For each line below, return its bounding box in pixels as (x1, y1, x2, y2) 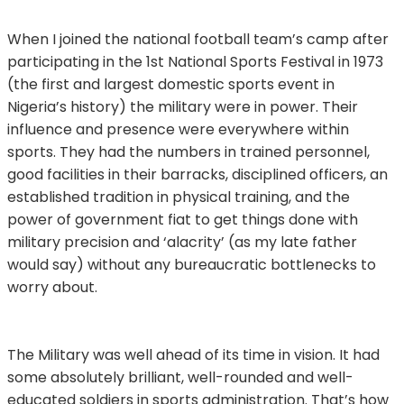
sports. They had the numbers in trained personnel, (7, 141, 370, 162)
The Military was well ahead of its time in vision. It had (7, 344, 380, 365)
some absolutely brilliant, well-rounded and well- (7, 366, 353, 388)
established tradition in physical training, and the (7, 186, 350, 207)
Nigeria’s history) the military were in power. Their (7, 96, 358, 117)
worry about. (7, 276, 97, 298)
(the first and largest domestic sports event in (7, 73, 335, 95)
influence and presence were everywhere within (7, 118, 349, 140)
